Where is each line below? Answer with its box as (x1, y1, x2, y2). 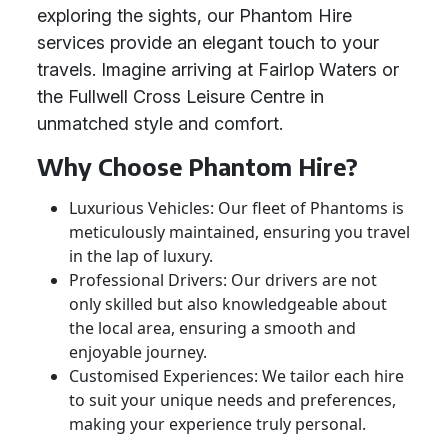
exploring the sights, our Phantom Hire (37, 5, 352, 26)
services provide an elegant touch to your (37, 32, 379, 53)
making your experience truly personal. (69, 413, 366, 435)
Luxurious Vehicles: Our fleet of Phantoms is (69, 197, 404, 219)
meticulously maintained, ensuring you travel (69, 221, 410, 243)
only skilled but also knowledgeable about (69, 293, 387, 315)
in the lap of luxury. (69, 245, 213, 267)
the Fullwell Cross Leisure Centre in (37, 86, 324, 107)
